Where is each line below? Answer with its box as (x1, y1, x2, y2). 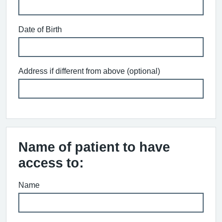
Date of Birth (18, 25, 62, 33)
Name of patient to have (18, 140, 170, 154)
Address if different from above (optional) (18, 66, 160, 75)
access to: (18, 156, 84, 169)
